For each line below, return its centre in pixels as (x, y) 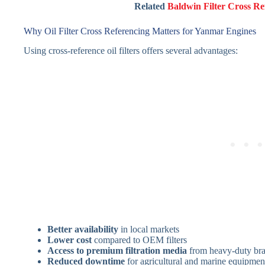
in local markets (149, 230)
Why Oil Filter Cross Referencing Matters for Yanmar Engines (140, 31)
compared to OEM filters (139, 240)
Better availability (83, 230)
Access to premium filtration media (117, 251)
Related (151, 7)
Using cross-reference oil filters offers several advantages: (131, 51)
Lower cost (70, 240)
